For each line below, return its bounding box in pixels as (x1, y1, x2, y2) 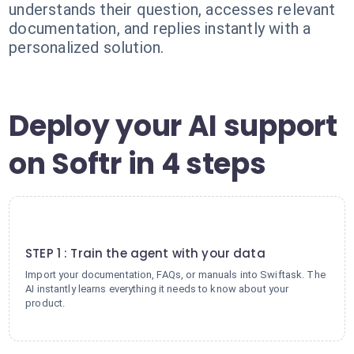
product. (25, 297, 66, 309)
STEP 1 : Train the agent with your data (25, 245, 265, 262)
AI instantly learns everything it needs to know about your (25, 283, 289, 295)
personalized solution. (9, 38, 164, 57)
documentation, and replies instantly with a (9, 19, 311, 38)
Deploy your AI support (9, 106, 337, 146)
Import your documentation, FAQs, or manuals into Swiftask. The (25, 269, 326, 281)
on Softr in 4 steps (9, 144, 266, 184)
